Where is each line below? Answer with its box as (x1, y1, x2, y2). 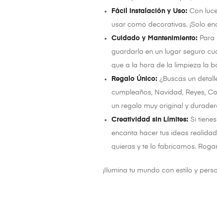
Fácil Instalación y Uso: (111, 7, 188, 15)
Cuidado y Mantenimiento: (111, 34, 198, 42)
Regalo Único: (111, 75, 158, 82)
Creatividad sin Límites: (111, 116, 189, 123)
